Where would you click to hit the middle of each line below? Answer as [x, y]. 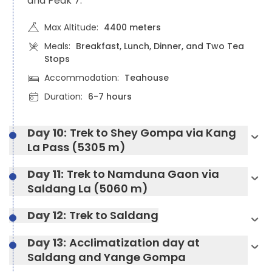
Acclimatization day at [134, 242]
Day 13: [47, 242]
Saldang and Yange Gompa [107, 257]
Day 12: [47, 215]
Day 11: [46, 174]
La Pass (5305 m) [76, 147]
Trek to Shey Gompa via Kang [153, 132]
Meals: [59, 46]
